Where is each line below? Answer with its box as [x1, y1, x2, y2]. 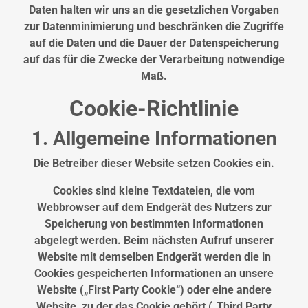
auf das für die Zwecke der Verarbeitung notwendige [23, 53, 285, 67]
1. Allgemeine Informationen [31, 127, 277, 151]
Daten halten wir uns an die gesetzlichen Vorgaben [29, 3, 279, 17]
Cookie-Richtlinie [69, 96, 239, 122]
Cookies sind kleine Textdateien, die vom [53, 184, 255, 198]
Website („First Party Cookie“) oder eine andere [36, 283, 272, 297]
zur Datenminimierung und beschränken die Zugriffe [24, 20, 284, 34]
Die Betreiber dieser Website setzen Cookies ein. [34, 157, 274, 170]
